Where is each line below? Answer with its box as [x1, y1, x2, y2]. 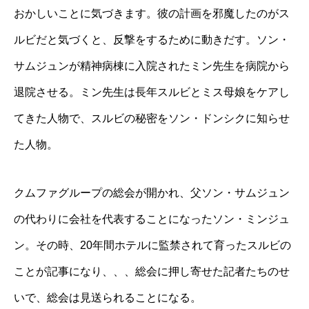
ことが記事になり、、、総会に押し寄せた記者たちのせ [14, 266, 290, 278]
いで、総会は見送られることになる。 [14, 292, 201, 304]
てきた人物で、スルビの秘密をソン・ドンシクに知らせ [14, 112, 290, 125]
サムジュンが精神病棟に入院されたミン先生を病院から [14, 60, 290, 72]
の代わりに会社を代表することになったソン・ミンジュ [14, 213, 290, 226]
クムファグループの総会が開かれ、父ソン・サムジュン [14, 187, 290, 199]
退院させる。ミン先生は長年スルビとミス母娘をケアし [14, 86, 290, 99]
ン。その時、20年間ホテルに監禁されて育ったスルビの [14, 239, 291, 252]
